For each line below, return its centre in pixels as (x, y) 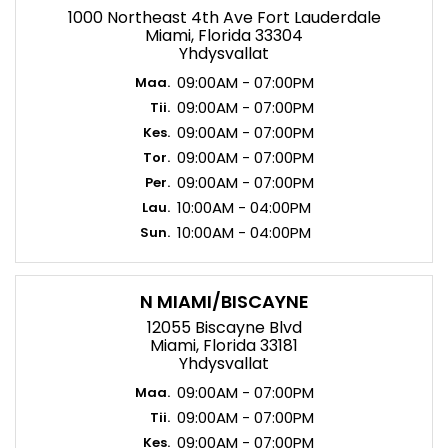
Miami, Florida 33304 (224, 35)
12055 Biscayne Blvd (224, 327)
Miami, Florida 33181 (224, 345)
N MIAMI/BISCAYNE (224, 301)
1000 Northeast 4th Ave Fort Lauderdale (224, 17)
